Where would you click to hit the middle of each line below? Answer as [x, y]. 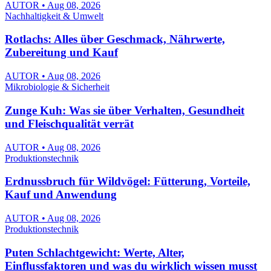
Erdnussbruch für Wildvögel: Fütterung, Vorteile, [128, 181]
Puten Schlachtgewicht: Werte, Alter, [95, 252]
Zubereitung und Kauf [61, 53]
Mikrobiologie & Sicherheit [57, 87]
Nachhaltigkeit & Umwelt [54, 16]
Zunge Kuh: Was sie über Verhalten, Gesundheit [125, 110]
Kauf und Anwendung [61, 195]
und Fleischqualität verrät [69, 123]
